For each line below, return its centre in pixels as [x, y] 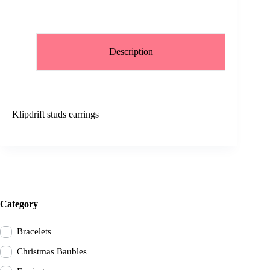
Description [131, 52]
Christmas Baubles [52, 252]
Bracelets [34, 232]
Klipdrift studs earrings [55, 114]
